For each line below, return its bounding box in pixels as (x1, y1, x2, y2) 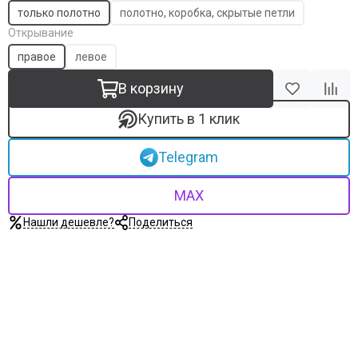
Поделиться (129, 215, 193, 229)
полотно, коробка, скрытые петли (120, 6, 295, 19)
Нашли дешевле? (22, 215, 114, 229)
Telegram (158, 149, 219, 165)
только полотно (18, 6, 101, 19)
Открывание (8, 26, 74, 39)
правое (18, 50, 56, 63)
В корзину (118, 80, 185, 97)
